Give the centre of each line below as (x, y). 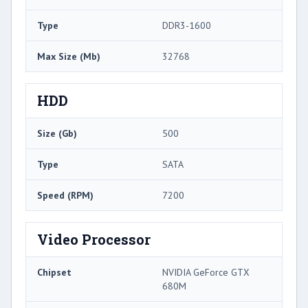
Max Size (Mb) (69, 57)
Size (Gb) (57, 134)
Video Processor (94, 240)
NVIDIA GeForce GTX (206, 273)
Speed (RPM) (65, 196)
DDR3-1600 (187, 26)
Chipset (54, 273)
